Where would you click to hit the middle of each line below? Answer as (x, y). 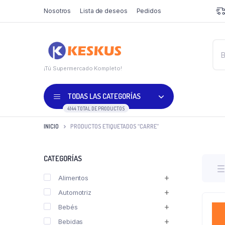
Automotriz (75, 192)
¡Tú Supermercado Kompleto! (83, 68)
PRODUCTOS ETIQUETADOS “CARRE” (115, 127)
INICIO (51, 127)
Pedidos (149, 11)
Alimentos (74, 178)
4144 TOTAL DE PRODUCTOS (96, 108)
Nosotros (58, 11)
